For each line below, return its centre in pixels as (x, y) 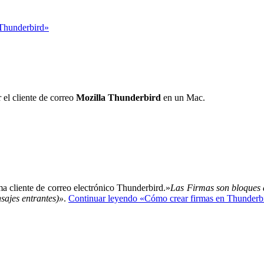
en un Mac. (183, 98)
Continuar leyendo (103, 198)
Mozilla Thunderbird (118, 98)
